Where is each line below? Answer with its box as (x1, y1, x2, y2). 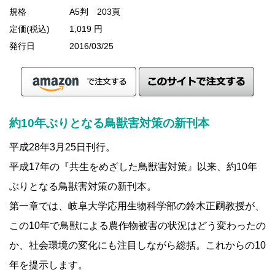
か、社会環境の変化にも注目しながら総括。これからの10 (9, 239, 266, 250)
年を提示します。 (9, 259, 88, 270)
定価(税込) (9, 23, 50, 34)
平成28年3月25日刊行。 (9, 141, 115, 152)
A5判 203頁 (69, 6, 120, 17)
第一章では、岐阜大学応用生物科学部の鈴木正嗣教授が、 (9, 200, 265, 211)
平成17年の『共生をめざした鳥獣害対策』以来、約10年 (9, 161, 257, 172)
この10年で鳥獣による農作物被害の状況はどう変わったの (9, 220, 266, 231)
